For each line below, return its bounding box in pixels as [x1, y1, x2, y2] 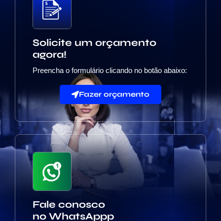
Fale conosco [33, 198, 105, 211]
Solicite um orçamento [33, 37, 156, 49]
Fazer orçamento [79, 90, 149, 99]
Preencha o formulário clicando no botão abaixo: [33, 66, 187, 75]
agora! [33, 48, 67, 61]
